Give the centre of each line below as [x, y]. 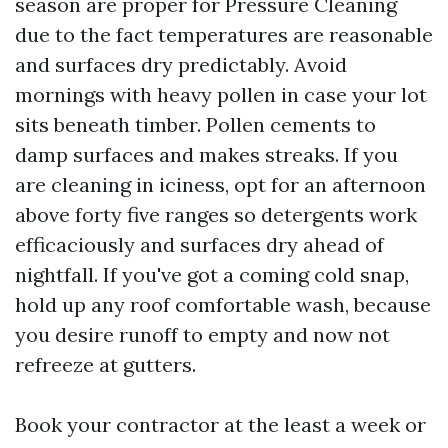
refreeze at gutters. [105, 364]
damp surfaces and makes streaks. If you [206, 154]
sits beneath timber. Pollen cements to [195, 124]
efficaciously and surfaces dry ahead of [199, 244]
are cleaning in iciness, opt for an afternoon [220, 184]
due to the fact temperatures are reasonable [224, 34]
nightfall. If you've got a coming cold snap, [212, 274]
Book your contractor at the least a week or [220, 424]
